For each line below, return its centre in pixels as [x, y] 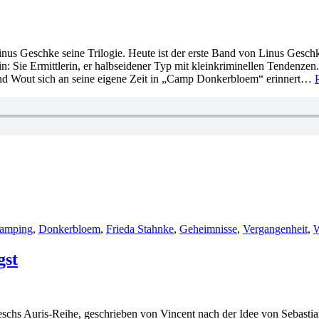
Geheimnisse [208, 229]
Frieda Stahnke [140, 229]
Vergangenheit [275, 229]
